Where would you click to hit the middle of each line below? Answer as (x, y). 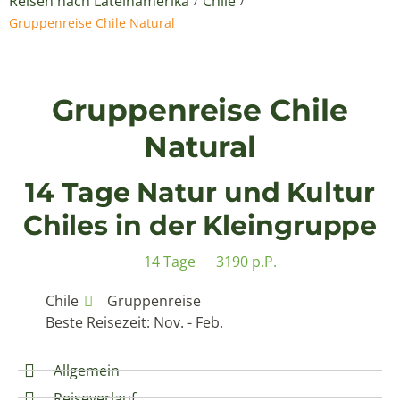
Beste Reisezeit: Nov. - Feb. (135, 322)
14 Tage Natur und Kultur (200, 192)
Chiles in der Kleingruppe (200, 225)
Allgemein (87, 370)
